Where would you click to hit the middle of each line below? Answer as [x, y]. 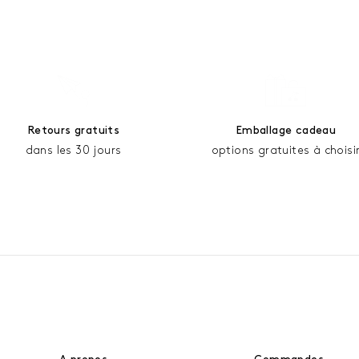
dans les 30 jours [73, 150]
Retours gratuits [73, 130]
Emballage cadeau [286, 130]
